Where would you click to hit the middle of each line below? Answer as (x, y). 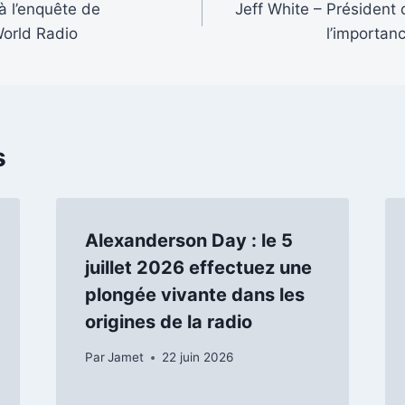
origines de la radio (168, 322)
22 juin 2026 (197, 358)
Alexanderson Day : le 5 (188, 241)
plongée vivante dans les (194, 295)
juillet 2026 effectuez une (198, 268)
